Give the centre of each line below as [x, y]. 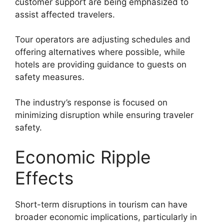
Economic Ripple [83, 157]
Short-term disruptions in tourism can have [101, 205]
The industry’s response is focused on [91, 102]
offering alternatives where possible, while [100, 52]
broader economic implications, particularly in [106, 217]
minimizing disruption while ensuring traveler [104, 115]
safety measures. [50, 77]
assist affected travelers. [65, 14]
